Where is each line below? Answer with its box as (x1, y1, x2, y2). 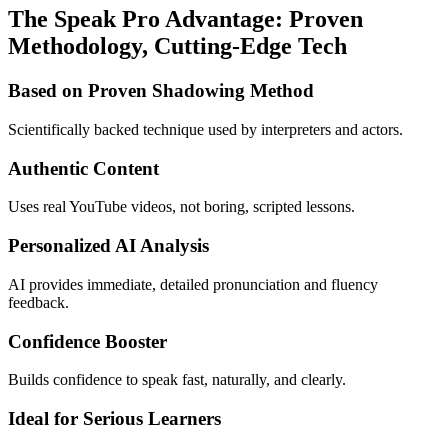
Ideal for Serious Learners (8, 408, 221, 429)
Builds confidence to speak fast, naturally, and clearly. (8, 371, 346, 389)
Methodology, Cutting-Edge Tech (8, 33, 347, 60)
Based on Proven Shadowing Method (8, 80, 314, 102)
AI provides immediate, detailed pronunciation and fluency (8, 275, 378, 293)
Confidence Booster (8, 330, 167, 352)
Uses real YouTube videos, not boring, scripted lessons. (8, 198, 355, 216)
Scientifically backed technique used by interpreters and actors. (8, 120, 403, 138)
